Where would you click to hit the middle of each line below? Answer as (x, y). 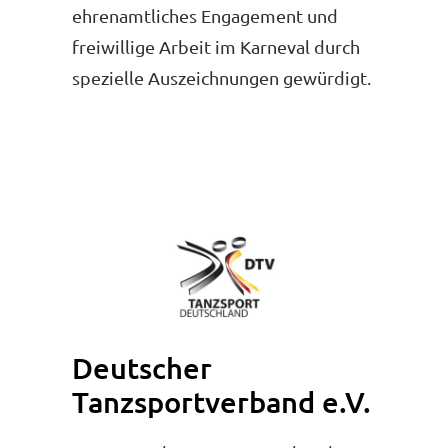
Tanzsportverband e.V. (221, 401)
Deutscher (142, 367)
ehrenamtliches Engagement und (205, 15)
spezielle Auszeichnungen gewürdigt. (221, 77)
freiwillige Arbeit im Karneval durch (216, 46)
